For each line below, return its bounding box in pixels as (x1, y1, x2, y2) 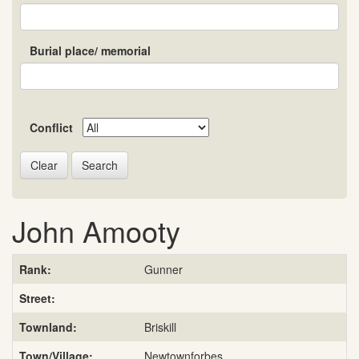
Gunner (144, 261, 183, 278)
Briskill (144, 319, 176, 336)
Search (82, 157, 118, 174)
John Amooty (12, 210, 180, 252)
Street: (19, 290, 55, 307)
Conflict (30, 119, 73, 136)
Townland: (19, 319, 77, 336)
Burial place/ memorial (30, 42, 151, 59)
